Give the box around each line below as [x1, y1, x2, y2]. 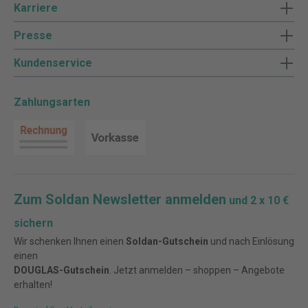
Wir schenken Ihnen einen [14, 236, 126, 247]
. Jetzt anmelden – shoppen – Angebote [109, 265, 285, 276]
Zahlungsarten [14, 96, 90, 109]
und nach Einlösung [208, 236, 294, 247]
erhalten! [14, 279, 52, 291]
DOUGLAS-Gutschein [14, 265, 109, 276]
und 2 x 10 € [226, 194, 289, 208]
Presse [14, 28, 52, 42]
